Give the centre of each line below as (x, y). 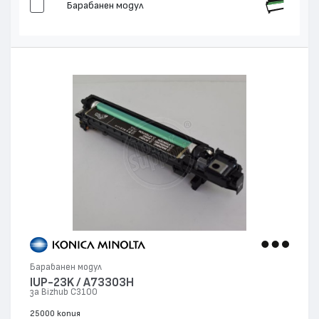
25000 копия (56, 313)
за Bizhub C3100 (64, 292)
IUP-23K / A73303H (82, 282)
